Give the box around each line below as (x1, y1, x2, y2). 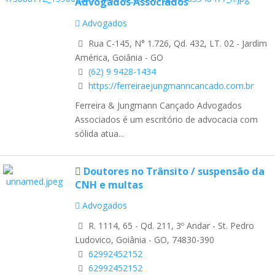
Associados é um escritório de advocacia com (75, 114, 258, 126)
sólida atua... (75, 128, 124, 140)
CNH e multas (75, 178, 143, 192)
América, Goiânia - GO (75, 51, 163, 63)
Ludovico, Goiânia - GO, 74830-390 (75, 234, 214, 246)
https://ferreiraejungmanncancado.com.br (88, 79, 254, 91)
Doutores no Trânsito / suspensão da (83, 165, 265, 179)
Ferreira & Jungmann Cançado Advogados (75, 99, 242, 112)
